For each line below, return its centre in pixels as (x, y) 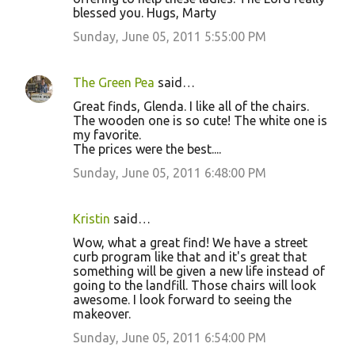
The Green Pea (114, 83)
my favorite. (107, 135)
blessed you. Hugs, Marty (145, 13)
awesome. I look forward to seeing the (182, 300)
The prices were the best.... (147, 149)
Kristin (92, 219)
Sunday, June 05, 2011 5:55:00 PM (170, 37)
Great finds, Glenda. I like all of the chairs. (191, 107)
